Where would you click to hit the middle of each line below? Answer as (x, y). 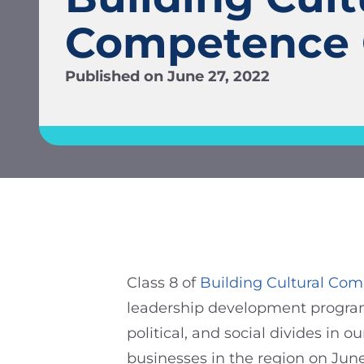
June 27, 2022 (218, 76)
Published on (114, 76)
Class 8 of (163, 283)
